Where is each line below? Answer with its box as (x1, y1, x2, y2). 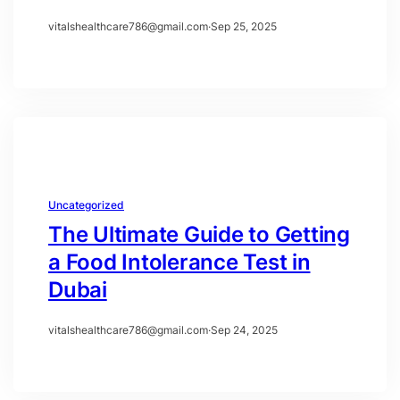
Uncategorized (48, 197, 124, 212)
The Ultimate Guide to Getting (48, 221, 350, 247)
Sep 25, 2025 (211, 19, 277, 33)
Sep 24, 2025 (211, 322, 278, 337)
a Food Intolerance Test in (48, 248, 311, 275)
